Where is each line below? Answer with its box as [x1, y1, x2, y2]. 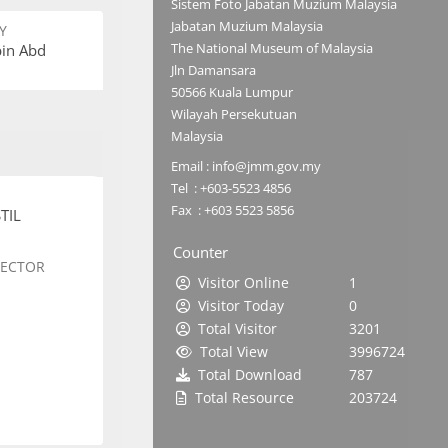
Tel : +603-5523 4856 [171, 179, 291, 198]
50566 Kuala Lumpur [171, 83, 293, 102]
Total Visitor [190, 319, 277, 339]
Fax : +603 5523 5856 [171, 201, 294, 220]
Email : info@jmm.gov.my [171, 157, 321, 176]
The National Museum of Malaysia [171, 39, 373, 58]
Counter [173, 241, 228, 262]
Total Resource [187, 388, 294, 408]
